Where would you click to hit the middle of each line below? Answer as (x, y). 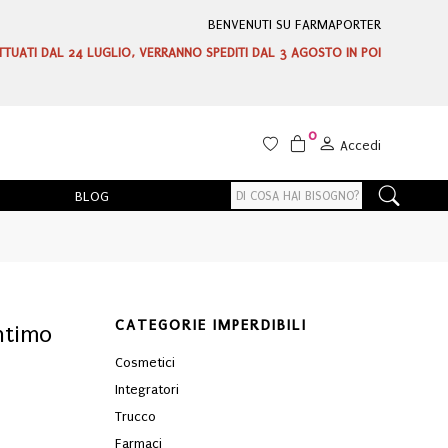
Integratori (146, 389)
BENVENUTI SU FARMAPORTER (294, 24)
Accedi (360, 145)
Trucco (135, 416)
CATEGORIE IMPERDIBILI (210, 324)
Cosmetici (144, 362)
